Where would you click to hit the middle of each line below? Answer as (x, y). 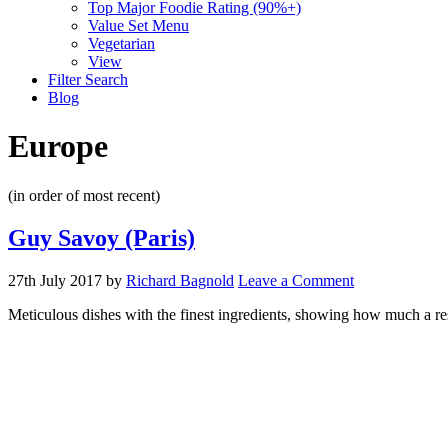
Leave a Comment (296, 280)
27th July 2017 (55, 280)
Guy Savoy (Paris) (101, 237)
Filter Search (88, 79)
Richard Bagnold (180, 280)
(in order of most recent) (84, 195)
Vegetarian (121, 43)
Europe (58, 146)
